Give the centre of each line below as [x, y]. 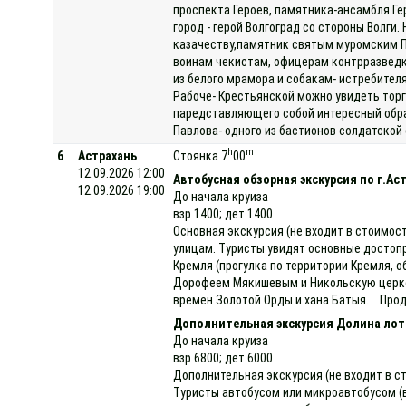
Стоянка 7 [201, 155]
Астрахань [108, 155]
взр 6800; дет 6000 [223, 358]
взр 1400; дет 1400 [223, 213]
